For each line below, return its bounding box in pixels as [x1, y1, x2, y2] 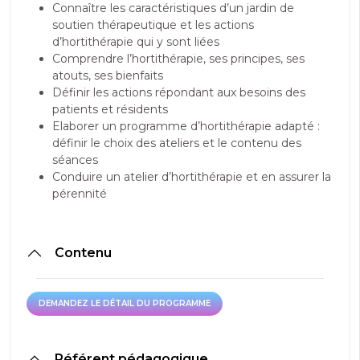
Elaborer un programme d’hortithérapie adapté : [52, 119, 320, 133]
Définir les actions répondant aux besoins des [52, 85, 305, 100]
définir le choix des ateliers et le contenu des [52, 136, 301, 150]
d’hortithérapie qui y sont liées [52, 35, 219, 49]
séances [52, 153, 98, 167]
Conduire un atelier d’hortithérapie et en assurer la [52, 170, 331, 184]
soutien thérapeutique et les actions [52, 18, 254, 32]
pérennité [52, 186, 107, 201]
